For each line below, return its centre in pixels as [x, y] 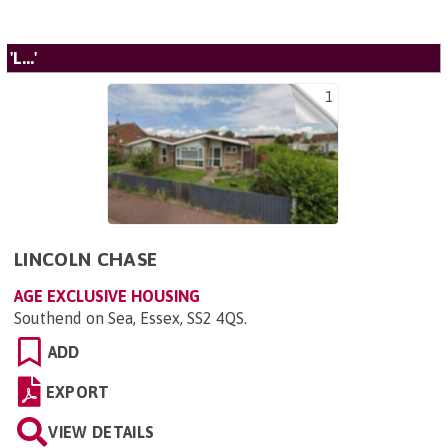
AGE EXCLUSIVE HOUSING [107, 296]
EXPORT [77, 392]
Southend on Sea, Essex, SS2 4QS [129, 318]
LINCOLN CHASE [86, 259]
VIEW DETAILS [101, 432]
